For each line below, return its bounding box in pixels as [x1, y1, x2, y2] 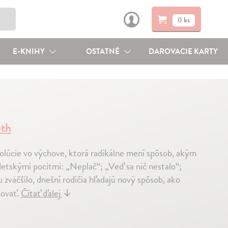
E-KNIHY [12, 46, 46, 57]
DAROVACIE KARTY [149, 46, 218, 57]
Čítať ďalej [20, 186, 63, 201]
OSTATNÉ [86, 46, 122, 57]
